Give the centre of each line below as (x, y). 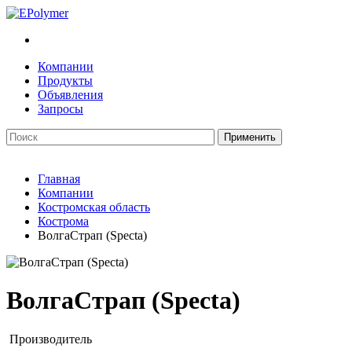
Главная (59, 179)
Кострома (63, 221)
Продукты (65, 81)
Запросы (60, 109)
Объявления (70, 95)
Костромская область (94, 207)
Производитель (51, 339)
